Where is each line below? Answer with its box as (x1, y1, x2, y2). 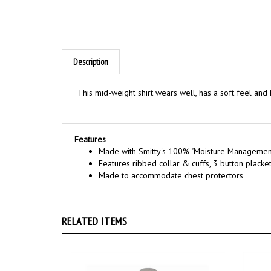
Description (73, 42, 108, 54)
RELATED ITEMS (62, 200, 128, 215)
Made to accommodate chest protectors (99, 156, 243, 168)
